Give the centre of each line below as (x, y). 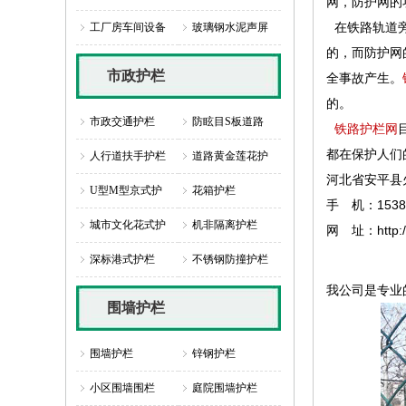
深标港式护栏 (122, 259)
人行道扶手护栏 (128, 156)
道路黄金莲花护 (230, 156)
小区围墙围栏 (122, 388)
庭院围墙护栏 (225, 388)
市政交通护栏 (122, 121)
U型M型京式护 (126, 190)
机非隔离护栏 (225, 225)
